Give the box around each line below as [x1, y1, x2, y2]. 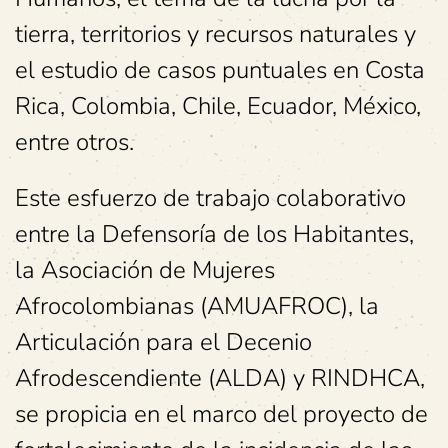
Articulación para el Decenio [15, 326, 312, 358]
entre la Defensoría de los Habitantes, [15, 218, 414, 250]
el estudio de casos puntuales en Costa [15, 54, 425, 86]
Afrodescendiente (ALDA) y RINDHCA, [15, 362, 425, 394]
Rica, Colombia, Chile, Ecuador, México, [15, 90, 421, 122]
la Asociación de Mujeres [15, 254, 275, 286]
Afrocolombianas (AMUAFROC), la [15, 290, 379, 322]
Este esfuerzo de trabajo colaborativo [15, 182, 406, 214]
